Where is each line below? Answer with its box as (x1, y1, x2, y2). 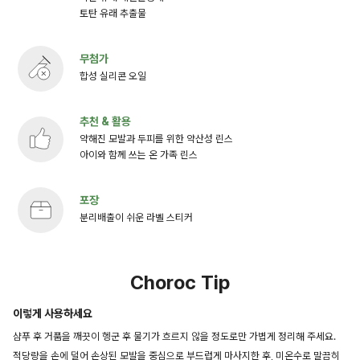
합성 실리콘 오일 (80, 69, 146, 82)
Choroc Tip (130, 270, 230, 294)
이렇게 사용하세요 (13, 306, 92, 320)
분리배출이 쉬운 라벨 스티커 (80, 211, 193, 223)
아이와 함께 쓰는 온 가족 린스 (80, 148, 198, 161)
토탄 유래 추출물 (80, 6, 146, 19)
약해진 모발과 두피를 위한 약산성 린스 (80, 132, 233, 145)
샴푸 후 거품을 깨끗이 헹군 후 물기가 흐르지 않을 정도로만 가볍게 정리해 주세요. (13, 329, 336, 342)
